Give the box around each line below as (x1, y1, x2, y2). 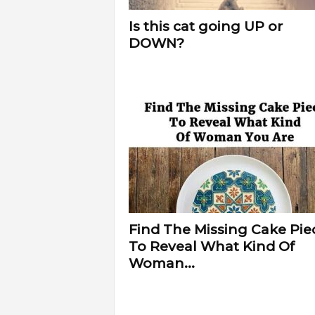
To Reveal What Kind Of (128, 238, 295, 255)
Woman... (128, 255, 195, 271)
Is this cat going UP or (128, 18, 283, 34)
